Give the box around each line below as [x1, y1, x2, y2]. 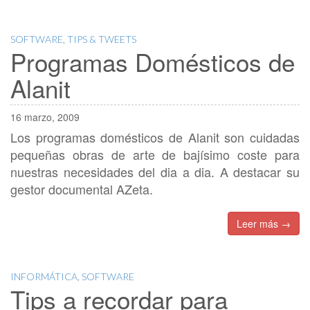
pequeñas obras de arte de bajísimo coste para [10, 145, 300, 164]
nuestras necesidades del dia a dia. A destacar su [10, 163, 300, 181]
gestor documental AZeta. [10, 180, 153, 199]
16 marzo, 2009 [10, 110, 80, 125]
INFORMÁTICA [10, 271, 77, 283]
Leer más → [237, 217, 291, 231]
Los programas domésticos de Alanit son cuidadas [10, 128, 300, 147]
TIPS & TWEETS [67, 33, 136, 46]
